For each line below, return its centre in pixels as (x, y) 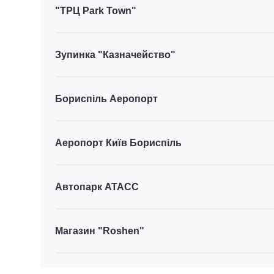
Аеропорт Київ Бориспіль (118, 143)
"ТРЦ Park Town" (96, 10)
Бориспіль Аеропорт (106, 98)
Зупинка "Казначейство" (115, 54)
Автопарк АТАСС (97, 187)
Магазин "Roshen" (100, 231)
